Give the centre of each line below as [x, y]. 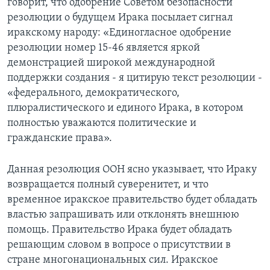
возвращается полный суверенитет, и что [108, 184]
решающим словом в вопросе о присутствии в [119, 245]
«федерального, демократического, [93, 93]
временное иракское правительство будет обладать [132, 199]
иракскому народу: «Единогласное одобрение [119, 33]
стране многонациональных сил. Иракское [113, 260]
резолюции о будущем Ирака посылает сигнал [120, 17]
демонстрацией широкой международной [111, 63]
